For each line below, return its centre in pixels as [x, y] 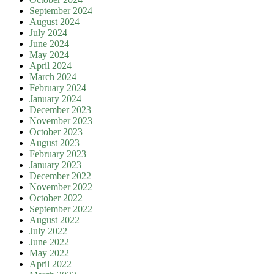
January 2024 [55, 99]
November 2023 [61, 121]
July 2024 [48, 33]
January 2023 [55, 165]
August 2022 [54, 220]
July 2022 [48, 231]
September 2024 [61, 11]
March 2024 [53, 77]
